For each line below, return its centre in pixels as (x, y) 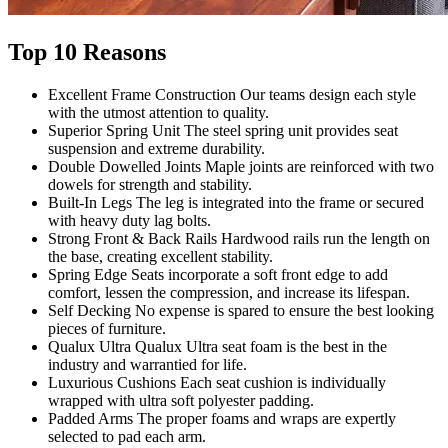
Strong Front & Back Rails (134, 238)
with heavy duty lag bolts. (129, 220)
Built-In (74, 202)
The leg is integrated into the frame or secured (278, 202)
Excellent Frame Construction (144, 94)
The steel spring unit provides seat (291, 130)
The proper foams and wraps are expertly (264, 418)
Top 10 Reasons (87, 51)
